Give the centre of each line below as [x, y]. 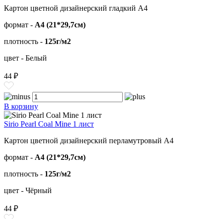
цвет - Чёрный [28, 191]
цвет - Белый [25, 58]
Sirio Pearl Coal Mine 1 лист [49, 124]
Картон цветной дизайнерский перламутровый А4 [89, 141]
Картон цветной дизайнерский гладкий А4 [76, 8]
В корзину [21, 107]
